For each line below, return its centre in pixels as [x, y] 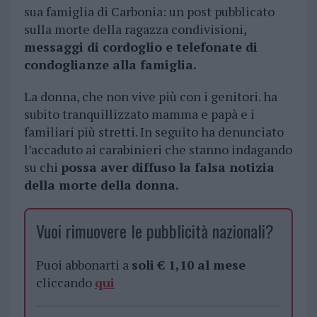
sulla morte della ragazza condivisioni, [135, 29]
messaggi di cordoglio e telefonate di [140, 47]
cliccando [65, 283]
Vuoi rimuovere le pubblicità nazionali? [155, 231]
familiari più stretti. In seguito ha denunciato [154, 132]
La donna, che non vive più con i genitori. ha [150, 97]
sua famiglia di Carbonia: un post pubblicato [149, 12]
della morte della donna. [101, 185]
